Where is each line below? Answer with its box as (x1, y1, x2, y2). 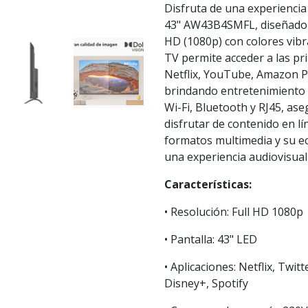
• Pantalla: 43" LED (164, 232, 257, 247)
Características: (164, 177, 252, 192)
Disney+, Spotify (164, 276, 248, 291)
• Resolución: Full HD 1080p (164, 204, 303, 220)
